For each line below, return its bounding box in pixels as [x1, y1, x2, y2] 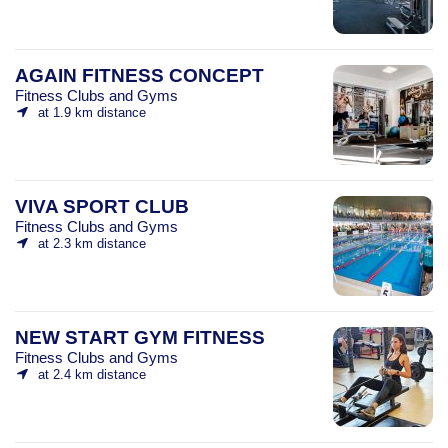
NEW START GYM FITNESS [15, 326, 265, 348]
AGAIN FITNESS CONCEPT [15, 64, 264, 86]
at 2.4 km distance [37, 366, 146, 382]
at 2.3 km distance [37, 235, 146, 251]
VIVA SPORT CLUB [15, 195, 189, 217]
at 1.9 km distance [37, 104, 146, 120]
